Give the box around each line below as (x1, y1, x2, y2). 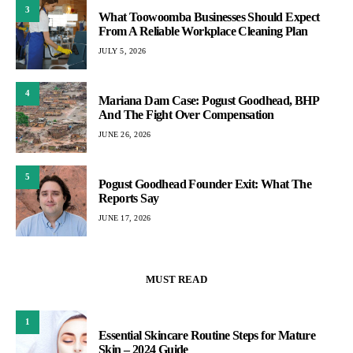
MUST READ (146, 273, 207, 285)
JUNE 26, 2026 (98, 130, 151, 139)
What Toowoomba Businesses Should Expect (98, 10, 320, 24)
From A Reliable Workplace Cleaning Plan (98, 24, 308, 39)
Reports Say (98, 191, 159, 206)
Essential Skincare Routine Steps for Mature (98, 328, 316, 342)
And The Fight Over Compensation (98, 108, 274, 122)
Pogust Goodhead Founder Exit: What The (98, 177, 312, 191)
